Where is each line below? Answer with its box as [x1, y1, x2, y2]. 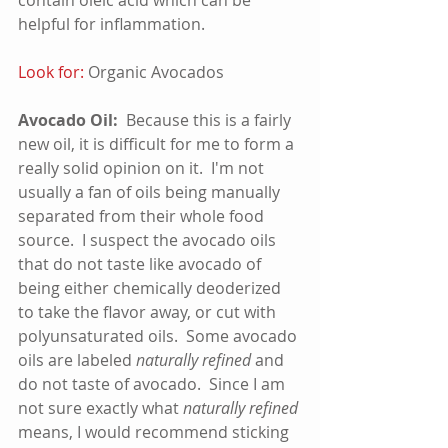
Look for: [18, 60, 84, 83]
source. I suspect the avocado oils [18, 228, 280, 251]
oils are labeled [18, 348, 136, 371]
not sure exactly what [18, 396, 183, 419]
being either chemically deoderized [18, 276, 285, 299]
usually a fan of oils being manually [18, 180, 284, 203]
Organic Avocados [84, 60, 224, 83]
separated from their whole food [18, 204, 268, 227]
